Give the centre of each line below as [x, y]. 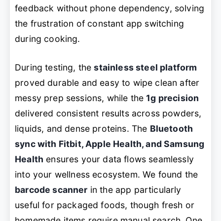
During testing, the [55, 67]
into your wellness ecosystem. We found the [107, 174]
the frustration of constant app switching [99, 24]
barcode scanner [51, 189]
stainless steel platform [146, 67]
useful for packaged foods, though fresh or [105, 205]
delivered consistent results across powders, [108, 113]
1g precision [173, 98]
